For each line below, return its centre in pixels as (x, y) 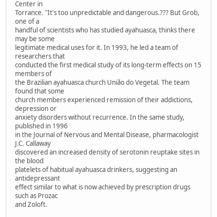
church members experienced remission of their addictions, (104, 100)
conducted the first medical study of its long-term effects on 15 (108, 65)
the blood (29, 161)
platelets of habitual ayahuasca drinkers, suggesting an (96, 169)
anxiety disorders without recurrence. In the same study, (100, 117)
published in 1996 (41, 126)
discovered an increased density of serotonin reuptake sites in (107, 152)
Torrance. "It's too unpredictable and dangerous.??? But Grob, (107, 12)
